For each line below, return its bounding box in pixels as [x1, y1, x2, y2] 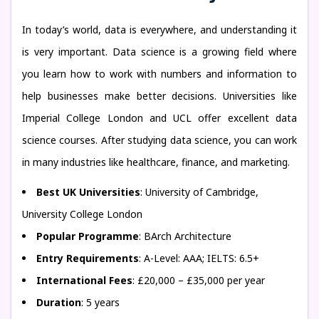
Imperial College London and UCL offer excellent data [22, 111, 297, 125]
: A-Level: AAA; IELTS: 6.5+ [139, 251, 259, 265]
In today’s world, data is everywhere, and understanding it [22, 23, 297, 36]
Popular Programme [36, 229, 139, 243]
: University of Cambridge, [140, 185, 258, 199]
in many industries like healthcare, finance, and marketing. [22, 155, 290, 169]
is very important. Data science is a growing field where [22, 45, 297, 58]
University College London [22, 207, 142, 221]
